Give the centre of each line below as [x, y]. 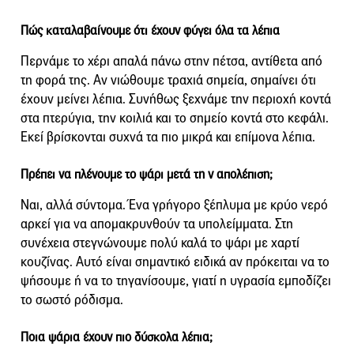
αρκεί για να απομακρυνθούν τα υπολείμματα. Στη [157, 224]
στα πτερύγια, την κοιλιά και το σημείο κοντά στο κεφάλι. [175, 118]
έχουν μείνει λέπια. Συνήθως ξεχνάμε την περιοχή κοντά [176, 99]
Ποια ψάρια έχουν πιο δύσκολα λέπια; [117, 337]
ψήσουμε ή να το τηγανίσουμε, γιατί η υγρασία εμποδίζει [176, 281]
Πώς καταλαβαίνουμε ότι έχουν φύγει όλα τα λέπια [150, 30]
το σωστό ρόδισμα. [72, 299]
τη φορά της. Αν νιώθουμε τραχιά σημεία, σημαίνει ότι [168, 80]
